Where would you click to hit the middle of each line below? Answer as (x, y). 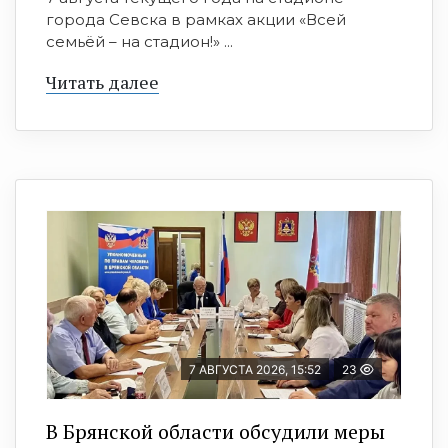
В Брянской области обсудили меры (215, 432)
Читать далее (102, 82)
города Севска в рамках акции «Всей (196, 20)
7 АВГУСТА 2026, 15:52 (255, 370)
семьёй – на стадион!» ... (139, 42)
